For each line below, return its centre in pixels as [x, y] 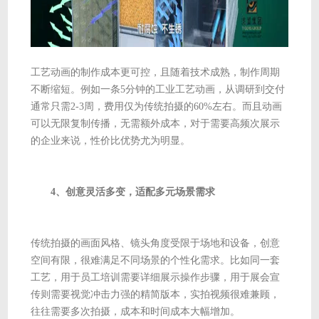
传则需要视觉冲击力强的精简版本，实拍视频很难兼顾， [156, 294]
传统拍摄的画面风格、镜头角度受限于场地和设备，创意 [156, 243]
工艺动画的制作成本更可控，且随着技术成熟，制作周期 [156, 72]
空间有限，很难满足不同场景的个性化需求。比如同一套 [156, 260]
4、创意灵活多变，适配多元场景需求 [123, 192]
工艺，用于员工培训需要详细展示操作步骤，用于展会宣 [156, 277]
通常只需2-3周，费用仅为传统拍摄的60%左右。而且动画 [157, 106]
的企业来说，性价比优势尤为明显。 [111, 140]
